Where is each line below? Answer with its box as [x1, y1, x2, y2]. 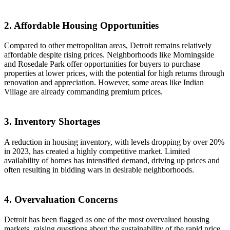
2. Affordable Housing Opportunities [4, 20, 159, 31]
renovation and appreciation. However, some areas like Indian [4, 78, 204, 87]
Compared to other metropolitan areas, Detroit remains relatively [4, 41, 212, 50]
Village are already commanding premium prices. [4, 87, 163, 97]
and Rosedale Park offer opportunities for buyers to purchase [4, 60, 200, 69]
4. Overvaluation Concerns [4, 194, 118, 205]
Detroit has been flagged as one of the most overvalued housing [4, 215, 209, 224]
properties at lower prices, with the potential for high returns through [4, 69, 224, 78]
